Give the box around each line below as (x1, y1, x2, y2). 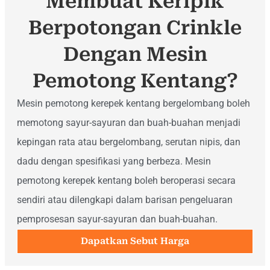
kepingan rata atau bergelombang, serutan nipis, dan (17, 136, 240, 148)
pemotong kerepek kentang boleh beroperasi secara (17, 174, 236, 186)
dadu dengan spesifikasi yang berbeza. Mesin (17, 155, 211, 167)
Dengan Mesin (63, 42, 207, 66)
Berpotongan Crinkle (28, 16, 242, 39)
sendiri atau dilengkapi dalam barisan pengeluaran (17, 193, 233, 206)
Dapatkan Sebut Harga (81, 235, 189, 246)
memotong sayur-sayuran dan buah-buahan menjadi (17, 116, 240, 128)
